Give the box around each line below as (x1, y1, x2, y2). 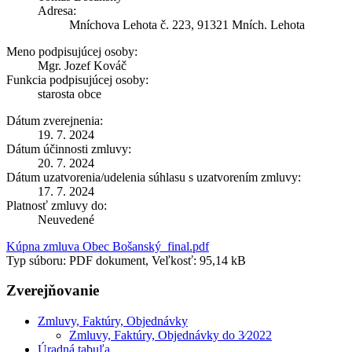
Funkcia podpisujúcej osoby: (6, 72, 148, 86)
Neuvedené (38, 212, 94, 226)
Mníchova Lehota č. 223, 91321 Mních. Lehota (69, 17, 305, 31)
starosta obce (38, 86, 101, 101)
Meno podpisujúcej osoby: (6, 44, 137, 58)
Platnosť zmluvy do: (6, 198, 107, 212)
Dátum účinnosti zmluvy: (6, 141, 131, 156)
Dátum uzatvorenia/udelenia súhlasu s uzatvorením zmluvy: (6, 170, 301, 184)
